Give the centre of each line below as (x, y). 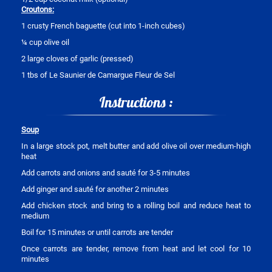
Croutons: (38, 10)
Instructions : (136, 102)
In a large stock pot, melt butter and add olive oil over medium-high (136, 146)
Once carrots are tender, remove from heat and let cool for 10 (136, 249)
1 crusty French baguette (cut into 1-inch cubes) (103, 26)
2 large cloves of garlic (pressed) (77, 59)
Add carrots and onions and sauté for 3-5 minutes (106, 173)
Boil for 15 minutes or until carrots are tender (97, 233)
